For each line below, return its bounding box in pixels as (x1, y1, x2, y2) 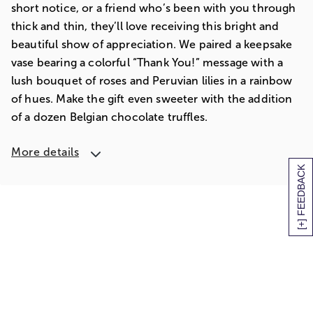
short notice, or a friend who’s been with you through (11, 2, 296, 14)
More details (11, 146, 79, 158)
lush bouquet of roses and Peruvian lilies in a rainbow (11, 75, 293, 87)
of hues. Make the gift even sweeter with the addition (11, 93, 293, 105)
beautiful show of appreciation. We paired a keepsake (11, 38, 293, 50)
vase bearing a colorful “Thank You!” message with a (11, 57, 284, 68)
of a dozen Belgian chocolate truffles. (11, 111, 208, 123)
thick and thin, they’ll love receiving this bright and (11, 20, 279, 32)
